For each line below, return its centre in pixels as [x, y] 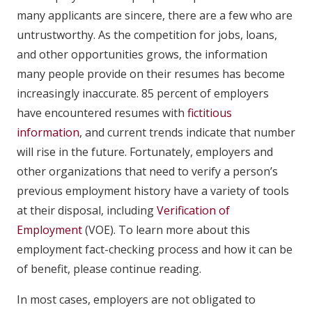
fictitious [208, 112]
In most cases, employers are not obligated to [136, 299]
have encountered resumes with [101, 112]
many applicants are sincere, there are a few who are [155, 15]
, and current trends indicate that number [187, 132]
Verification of [193, 210]
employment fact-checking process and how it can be [155, 249]
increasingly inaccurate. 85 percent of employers [143, 93]
